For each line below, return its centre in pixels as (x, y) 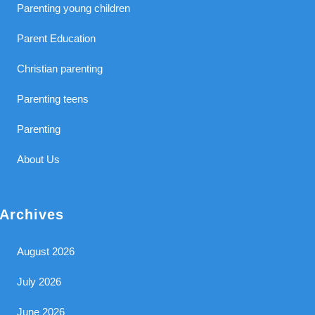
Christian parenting (60, 69)
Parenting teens (53, 99)
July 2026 (39, 282)
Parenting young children (74, 8)
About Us (39, 159)
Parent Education (57, 38)
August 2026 (46, 251)
